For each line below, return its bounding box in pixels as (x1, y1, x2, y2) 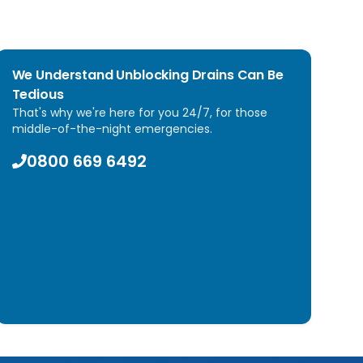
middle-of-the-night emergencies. (11, 121, 212, 137)
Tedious (11, 85, 64, 104)
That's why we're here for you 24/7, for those (11, 105, 267, 121)
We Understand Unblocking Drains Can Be (11, 66, 284, 84)
